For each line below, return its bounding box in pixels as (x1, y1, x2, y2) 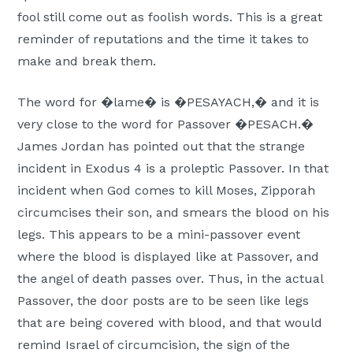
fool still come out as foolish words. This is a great (17, 9, 323, 25)
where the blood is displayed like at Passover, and (17, 249, 320, 265)
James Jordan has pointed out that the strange (17, 139, 306, 154)
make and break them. (17, 54, 157, 69)
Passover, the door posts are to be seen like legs (17, 293, 310, 309)
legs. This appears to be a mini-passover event (17, 227, 301, 243)
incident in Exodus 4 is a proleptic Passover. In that (17, 161, 329, 176)
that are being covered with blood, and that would (17, 315, 323, 331)
